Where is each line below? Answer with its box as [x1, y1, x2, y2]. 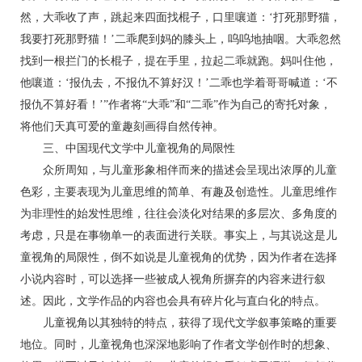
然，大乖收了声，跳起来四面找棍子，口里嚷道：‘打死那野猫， [20, 11, 341, 23]
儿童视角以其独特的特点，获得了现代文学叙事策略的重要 [20, 317, 337, 329]
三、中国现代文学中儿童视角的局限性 [20, 142, 235, 154]
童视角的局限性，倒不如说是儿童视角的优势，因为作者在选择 [20, 251, 337, 263]
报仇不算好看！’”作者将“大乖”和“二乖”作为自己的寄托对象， [20, 99, 331, 111]
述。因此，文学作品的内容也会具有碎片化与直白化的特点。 [20, 295, 326, 307]
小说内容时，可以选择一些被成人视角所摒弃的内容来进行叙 [20, 273, 326, 285]
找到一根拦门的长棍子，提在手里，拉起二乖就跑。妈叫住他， [20, 55, 337, 67]
